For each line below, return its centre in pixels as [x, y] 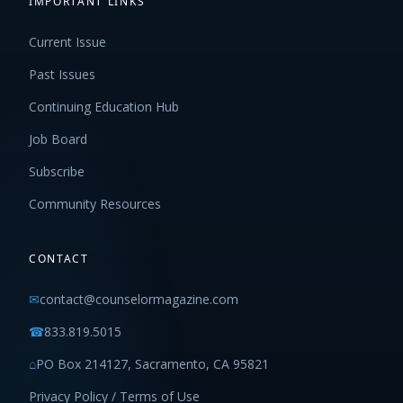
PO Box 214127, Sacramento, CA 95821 [152, 364]
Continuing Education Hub [104, 107]
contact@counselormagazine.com [139, 300]
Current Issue [67, 42]
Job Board [58, 139]
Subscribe [57, 172]
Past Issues [62, 75]
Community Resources [95, 204]
